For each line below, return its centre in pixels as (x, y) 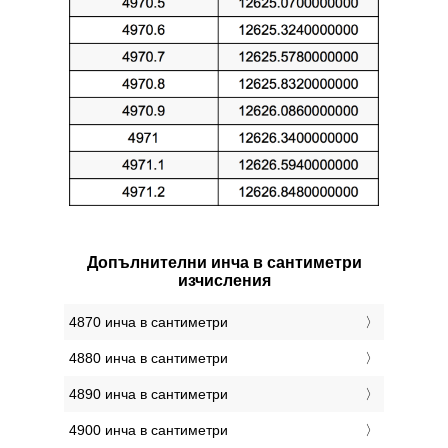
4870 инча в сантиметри (148, 322)
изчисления (224, 281)
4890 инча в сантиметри (148, 394)
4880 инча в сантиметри (148, 358)
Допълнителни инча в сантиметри (224, 263)
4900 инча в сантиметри (148, 430)
